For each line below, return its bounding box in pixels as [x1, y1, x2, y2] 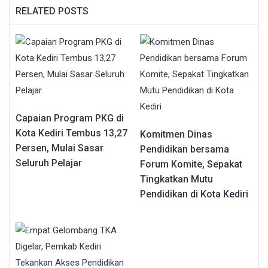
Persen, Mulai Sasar [16, 142, 103, 154]
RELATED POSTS [16, 5, 89, 17]
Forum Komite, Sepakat [140, 158, 242, 170]
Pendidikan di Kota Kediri [140, 188, 248, 200]
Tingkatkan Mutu [140, 173, 213, 185]
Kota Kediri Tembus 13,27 [16, 127, 127, 139]
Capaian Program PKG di [16, 112, 124, 124]
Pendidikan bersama [140, 143, 229, 155]
